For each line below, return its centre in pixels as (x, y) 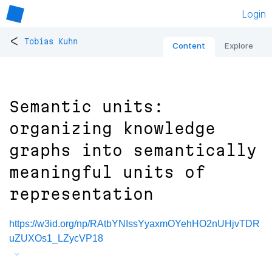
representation (81, 194)
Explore (239, 46)
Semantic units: (87, 107)
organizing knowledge (112, 129)
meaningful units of (107, 172)
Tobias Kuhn (51, 42)
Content (189, 46)
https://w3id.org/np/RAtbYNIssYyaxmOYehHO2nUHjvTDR (134, 224)
